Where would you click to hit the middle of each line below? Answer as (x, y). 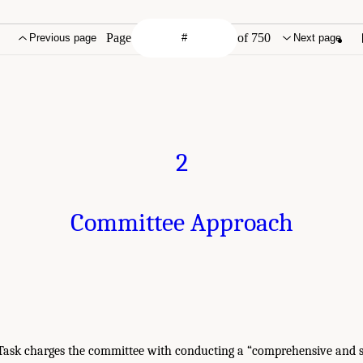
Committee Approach (181, 222)
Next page (318, 38)
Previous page (63, 38)
